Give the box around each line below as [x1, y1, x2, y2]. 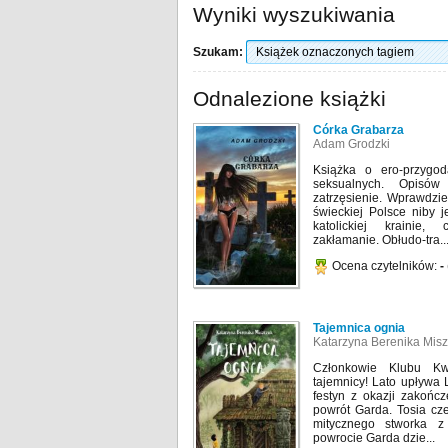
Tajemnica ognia [313, 321, 405, 336]
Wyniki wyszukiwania [193, 3, 395, 26]
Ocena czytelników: [329, 259, 440, 274]
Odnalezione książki [193, 87, 386, 110]
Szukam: [193, 45, 243, 59]
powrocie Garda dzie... [313, 431, 435, 446]
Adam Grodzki [313, 137, 390, 151]
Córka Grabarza [313, 123, 404, 137]
